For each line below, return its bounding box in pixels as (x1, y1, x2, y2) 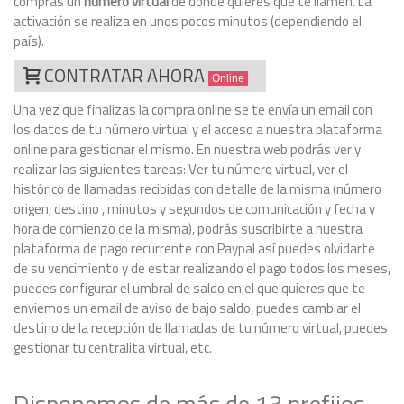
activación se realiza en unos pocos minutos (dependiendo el (14, 10, 362, 32)
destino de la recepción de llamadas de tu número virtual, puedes (14, 317, 388, 338)
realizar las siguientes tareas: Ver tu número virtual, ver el (14, 158, 348, 179)
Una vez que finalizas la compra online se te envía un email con (14, 98, 372, 120)
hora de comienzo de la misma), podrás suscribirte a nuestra (14, 217, 363, 239)
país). (14, 30, 44, 51)
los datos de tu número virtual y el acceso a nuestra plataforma (14, 118, 382, 140)
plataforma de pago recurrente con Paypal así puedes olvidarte (14, 237, 375, 259)
